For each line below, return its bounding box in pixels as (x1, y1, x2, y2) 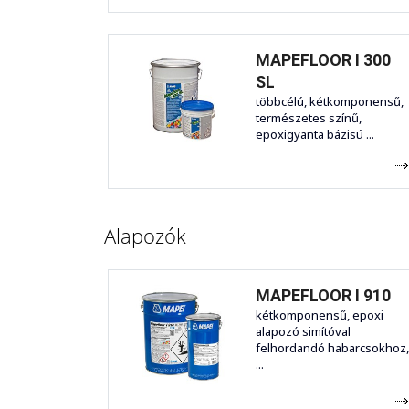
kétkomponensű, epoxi (256, 307, 383, 324)
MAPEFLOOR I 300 (256, 50, 391, 70)
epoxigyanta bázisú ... (256, 126, 374, 143)
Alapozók (104, 222, 186, 250)
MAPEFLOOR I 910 (256, 286, 391, 306)
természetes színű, (256, 110, 362, 127)
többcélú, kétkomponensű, (256, 93, 404, 110)
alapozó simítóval (256, 323, 351, 341)
